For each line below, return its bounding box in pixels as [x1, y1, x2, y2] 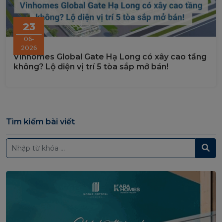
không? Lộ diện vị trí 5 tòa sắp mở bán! [13, 62, 168, 72]
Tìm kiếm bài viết [6, 116, 75, 126]
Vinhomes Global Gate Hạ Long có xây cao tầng [13, 52, 207, 62]
